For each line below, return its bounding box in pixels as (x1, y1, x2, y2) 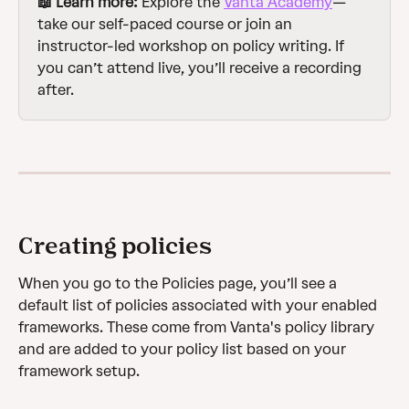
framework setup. (18, 362, 143, 381)
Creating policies (18, 232, 212, 259)
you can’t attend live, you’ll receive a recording (37, 58, 365, 77)
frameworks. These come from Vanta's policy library (18, 319, 378, 337)
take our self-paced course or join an (37, 15, 296, 33)
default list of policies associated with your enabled (18, 297, 381, 315)
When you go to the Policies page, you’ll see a (18, 275, 341, 293)
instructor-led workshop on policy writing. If (37, 37, 348, 55)
